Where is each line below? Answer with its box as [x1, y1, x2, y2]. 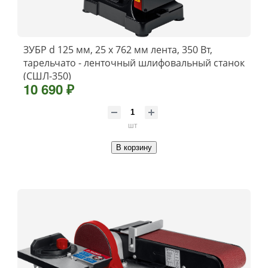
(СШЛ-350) [23, 69, 71, 83]
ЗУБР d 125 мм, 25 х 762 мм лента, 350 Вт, [23, 43, 212, 57]
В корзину [116, 143, 152, 153]
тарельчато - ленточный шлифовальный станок [23, 56, 245, 70]
